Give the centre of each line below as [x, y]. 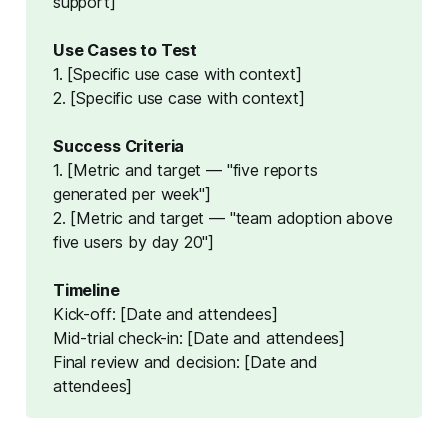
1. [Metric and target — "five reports [185, 170]
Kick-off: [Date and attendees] [165, 314]
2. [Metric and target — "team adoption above [222, 218]
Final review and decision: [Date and [185, 362]
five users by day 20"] [133, 242]
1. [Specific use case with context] [177, 74]
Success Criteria [118, 146]
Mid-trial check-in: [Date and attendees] [199, 338]
